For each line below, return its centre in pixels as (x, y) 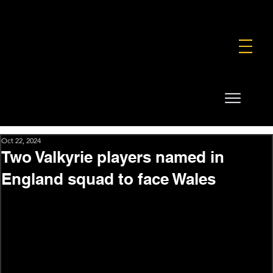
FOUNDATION (102, 12)
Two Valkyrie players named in (113, 157)
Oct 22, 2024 (21, 140)
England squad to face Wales (108, 179)
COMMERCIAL (165, 12)
